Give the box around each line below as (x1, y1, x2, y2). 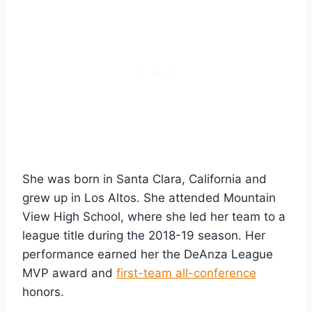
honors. (22, 284, 64, 299)
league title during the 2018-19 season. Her (22, 228, 265, 242)
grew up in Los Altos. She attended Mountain (22, 190, 276, 205)
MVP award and (22, 265, 116, 280)
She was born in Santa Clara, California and (22, 171, 267, 186)
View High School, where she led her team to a (22, 209, 286, 224)
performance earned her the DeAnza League (22, 247, 273, 261)
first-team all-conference (116, 265, 256, 280)
